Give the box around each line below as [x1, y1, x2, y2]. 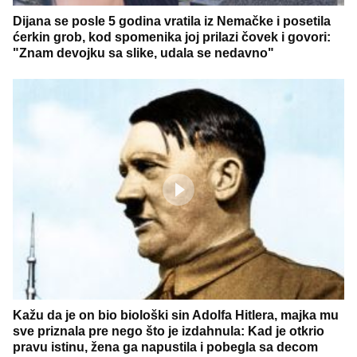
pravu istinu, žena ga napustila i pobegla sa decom [13, 340, 318, 355]
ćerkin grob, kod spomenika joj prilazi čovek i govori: [13, 29, 331, 44]
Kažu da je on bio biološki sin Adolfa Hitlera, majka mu [13, 308, 339, 323]
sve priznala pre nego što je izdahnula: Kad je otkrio [13, 324, 324, 339]
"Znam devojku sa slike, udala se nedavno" [13, 45, 274, 60]
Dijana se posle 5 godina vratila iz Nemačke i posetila [13, 14, 331, 28]
